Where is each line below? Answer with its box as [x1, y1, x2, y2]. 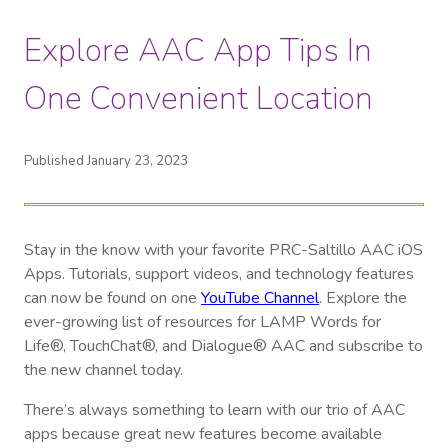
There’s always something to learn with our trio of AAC [24, 399, 405, 422]
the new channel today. [24, 359, 183, 382]
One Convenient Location [24, 76, 373, 120]
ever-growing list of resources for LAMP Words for [24, 311, 381, 334]
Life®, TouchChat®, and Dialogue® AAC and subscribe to [24, 335, 423, 358]
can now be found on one [24, 287, 201, 310]
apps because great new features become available [24, 423, 382, 446]
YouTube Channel [201, 287, 319, 310]
